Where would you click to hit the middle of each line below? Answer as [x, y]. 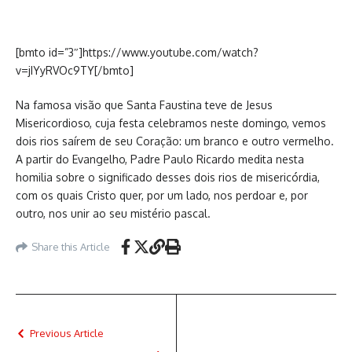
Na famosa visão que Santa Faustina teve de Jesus [144, 105]
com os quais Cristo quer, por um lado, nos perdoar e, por [162, 195]
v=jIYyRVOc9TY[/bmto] [75, 70]
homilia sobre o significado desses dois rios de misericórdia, [168, 177]
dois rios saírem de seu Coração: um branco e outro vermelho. [175, 141]
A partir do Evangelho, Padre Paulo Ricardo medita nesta [160, 159]
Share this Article [71, 246]
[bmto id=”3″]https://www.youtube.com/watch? [137, 52]
